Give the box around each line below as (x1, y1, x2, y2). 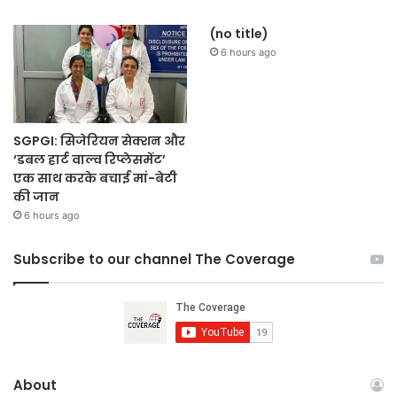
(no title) (209, 25, 269, 43)
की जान (13, 188, 59, 206)
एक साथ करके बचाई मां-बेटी (13, 169, 177, 188)
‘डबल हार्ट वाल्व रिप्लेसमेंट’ (13, 151, 166, 169)
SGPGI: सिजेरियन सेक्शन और (13, 132, 185, 151)
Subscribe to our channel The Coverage (13, 250, 295, 269)
